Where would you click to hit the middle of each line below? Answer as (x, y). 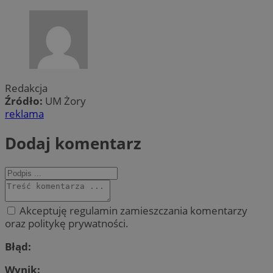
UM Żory (66, 101)
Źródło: (25, 101)
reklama (24, 114)
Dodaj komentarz (73, 143)
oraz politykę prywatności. (67, 223)
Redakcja (26, 88)
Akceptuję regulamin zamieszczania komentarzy (132, 210)
